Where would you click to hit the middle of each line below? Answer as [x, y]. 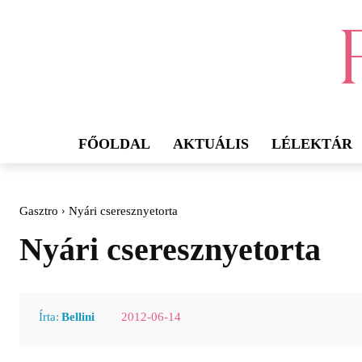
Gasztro [39, 211]
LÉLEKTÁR [312, 144]
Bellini [78, 316]
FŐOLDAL [114, 144]
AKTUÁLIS [211, 144]
